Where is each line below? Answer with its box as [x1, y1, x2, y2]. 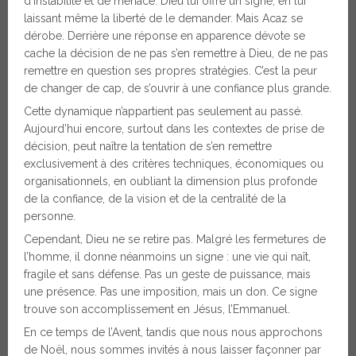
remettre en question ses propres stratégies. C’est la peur [24, 64, 317, 78]
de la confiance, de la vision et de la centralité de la [24, 192, 286, 206]
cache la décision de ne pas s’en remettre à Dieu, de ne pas [24, 47, 328, 60]
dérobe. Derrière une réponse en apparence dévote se [24, 29, 305, 43]
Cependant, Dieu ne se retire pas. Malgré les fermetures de [24, 233, 326, 246]
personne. [24, 210, 75, 223]
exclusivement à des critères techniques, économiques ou [24, 157, 323, 171]
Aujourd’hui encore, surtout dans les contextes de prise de [24, 122, 324, 136]
